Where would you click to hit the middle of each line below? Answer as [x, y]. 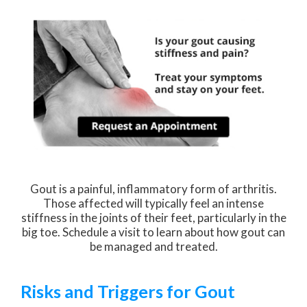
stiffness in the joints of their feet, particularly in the [153, 217]
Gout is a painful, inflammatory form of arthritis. [153, 188]
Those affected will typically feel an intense [153, 203]
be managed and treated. [153, 246]
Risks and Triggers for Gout [128, 291]
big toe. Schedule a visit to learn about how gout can [153, 232]
